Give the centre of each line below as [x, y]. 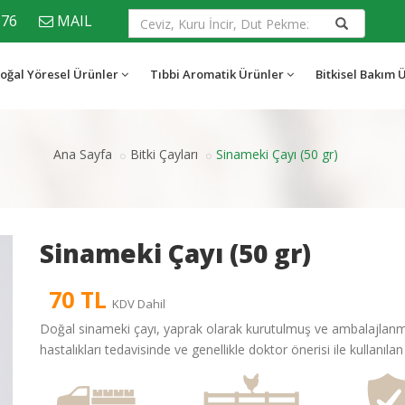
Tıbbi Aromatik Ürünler [217, 74]
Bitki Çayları [164, 154]
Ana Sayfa [83, 154]
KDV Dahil [139, 304]
